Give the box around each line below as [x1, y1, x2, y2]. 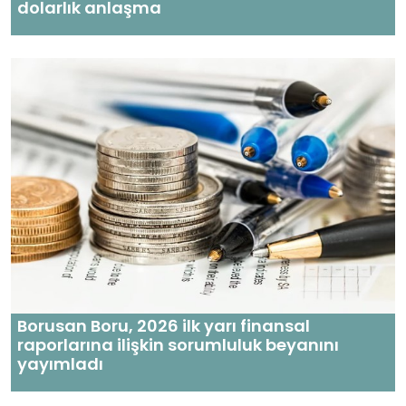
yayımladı [17, 353, 103, 376]
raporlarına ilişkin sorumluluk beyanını [17, 333, 339, 357]
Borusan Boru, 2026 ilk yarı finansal [17, 314, 310, 338]
